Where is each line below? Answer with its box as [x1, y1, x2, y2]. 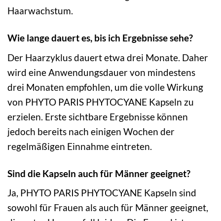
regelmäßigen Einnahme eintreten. [7, 140, 152, 152]
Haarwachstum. [7, 5, 73, 17]
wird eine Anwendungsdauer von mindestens [7, 66, 195, 78]
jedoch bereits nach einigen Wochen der [7, 125, 175, 137]
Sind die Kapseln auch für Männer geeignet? [7, 167, 190, 179]
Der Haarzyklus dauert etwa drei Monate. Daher [7, 51, 208, 63]
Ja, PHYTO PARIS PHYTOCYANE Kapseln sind [7, 187, 196, 199]
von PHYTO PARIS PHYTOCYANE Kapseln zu [7, 96, 194, 108]
